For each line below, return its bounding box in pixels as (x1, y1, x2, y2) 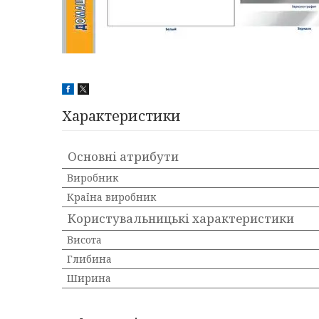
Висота (67, 233, 102, 246)
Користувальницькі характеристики (68, 210, 294, 226)
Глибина (67, 252, 112, 266)
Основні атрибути (68, 148, 179, 164)
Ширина (67, 271, 111, 285)
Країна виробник (67, 190, 156, 204)
